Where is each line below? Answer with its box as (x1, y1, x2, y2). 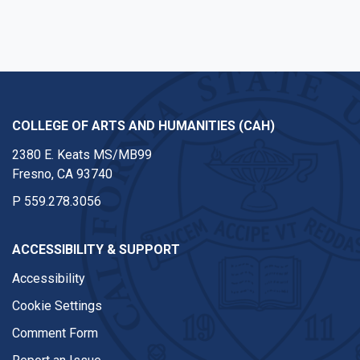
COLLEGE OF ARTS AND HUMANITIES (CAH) (12, 118, 275, 133)
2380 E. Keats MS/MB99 (12, 147, 152, 162)
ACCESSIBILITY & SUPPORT (12, 242, 180, 257)
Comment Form (12, 325, 98, 341)
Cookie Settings (12, 298, 102, 313)
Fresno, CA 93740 (12, 166, 112, 182)
